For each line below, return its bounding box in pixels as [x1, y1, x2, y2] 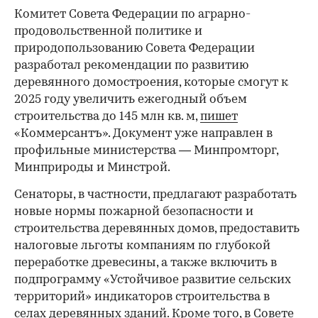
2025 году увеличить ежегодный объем [14, 93, 247, 106]
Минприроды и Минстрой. [14, 161, 170, 174]
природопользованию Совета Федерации [14, 42, 255, 55]
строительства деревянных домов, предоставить [14, 222, 300, 235]
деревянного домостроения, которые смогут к [14, 76, 288, 89]
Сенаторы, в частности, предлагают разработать [14, 188, 297, 201]
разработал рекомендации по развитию [14, 59, 248, 72]
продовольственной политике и [14, 25, 202, 38]
